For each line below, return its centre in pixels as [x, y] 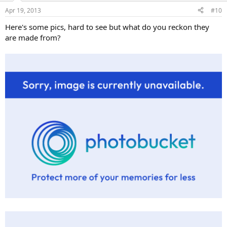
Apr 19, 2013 [23, 10]
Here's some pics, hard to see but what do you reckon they [107, 27]
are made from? [33, 37]
